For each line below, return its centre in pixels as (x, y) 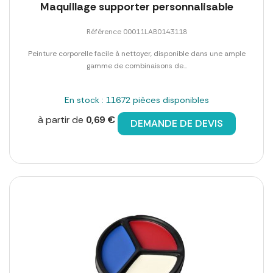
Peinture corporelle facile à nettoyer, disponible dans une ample (136, 54)
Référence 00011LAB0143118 (136, 32)
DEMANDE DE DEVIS (176, 124)
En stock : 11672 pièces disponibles (136, 100)
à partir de (62, 120)
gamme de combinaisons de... (136, 66)
